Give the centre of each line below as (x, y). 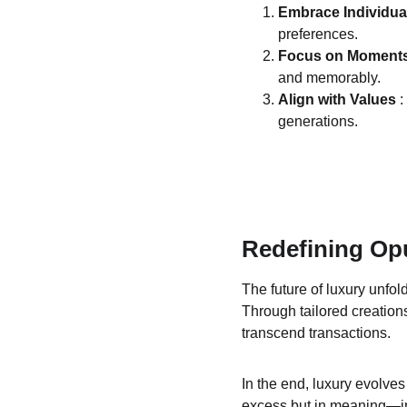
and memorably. (329, 78)
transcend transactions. (316, 333)
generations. (318, 121)
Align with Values (338, 99)
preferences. (318, 34)
